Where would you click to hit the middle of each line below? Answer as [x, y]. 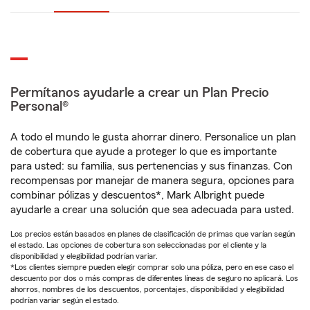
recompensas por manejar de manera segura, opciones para [152, 181]
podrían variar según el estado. [65, 300]
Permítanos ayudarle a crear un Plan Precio [140, 93]
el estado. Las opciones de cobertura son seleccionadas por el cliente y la [138, 245]
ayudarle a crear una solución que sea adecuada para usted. [152, 210]
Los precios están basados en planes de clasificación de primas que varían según [153, 234]
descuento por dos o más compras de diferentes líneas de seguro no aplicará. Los [154, 278]
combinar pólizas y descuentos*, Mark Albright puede [137, 195]
